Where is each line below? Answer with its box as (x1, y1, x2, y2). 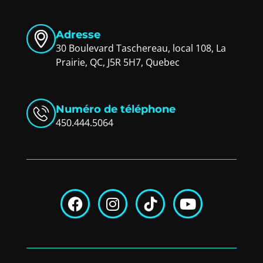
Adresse (56, 28, 100, 42)
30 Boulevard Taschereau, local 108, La (56, 42, 226, 55)
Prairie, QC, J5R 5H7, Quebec (56, 56, 180, 69)
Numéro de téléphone (56, 103, 176, 116)
